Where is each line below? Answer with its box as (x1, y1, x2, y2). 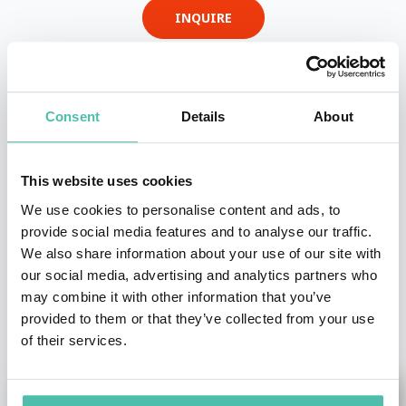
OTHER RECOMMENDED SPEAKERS (88, 295, 318, 313)
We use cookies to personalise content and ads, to (21, 201, 341, 217)
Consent (45, 109, 100, 125)
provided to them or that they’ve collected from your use (21, 310, 374, 326)
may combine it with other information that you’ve (21, 288, 332, 304)
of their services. (21, 332, 127, 348)
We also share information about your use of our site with (21, 245, 382, 261)
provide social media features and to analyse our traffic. (21, 223, 372, 239)
